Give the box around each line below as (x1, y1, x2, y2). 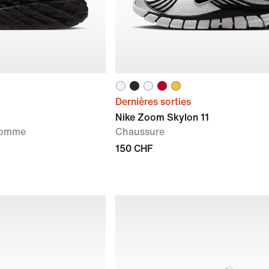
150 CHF (115, 144, 153, 154)
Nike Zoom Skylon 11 (115, 112, 209, 122)
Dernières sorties (115, 97, 191, 107)
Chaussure (115, 127, 165, 137)
